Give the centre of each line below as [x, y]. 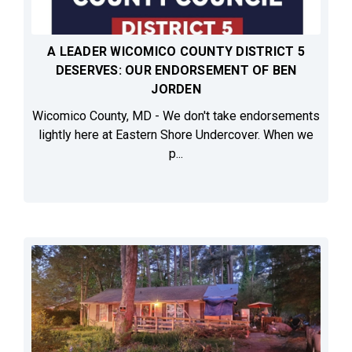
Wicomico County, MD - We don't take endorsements [176, 116]
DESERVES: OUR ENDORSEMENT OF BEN [176, 71]
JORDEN [176, 90]
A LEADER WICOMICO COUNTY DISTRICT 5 [176, 52]
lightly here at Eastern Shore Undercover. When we [176, 135]
